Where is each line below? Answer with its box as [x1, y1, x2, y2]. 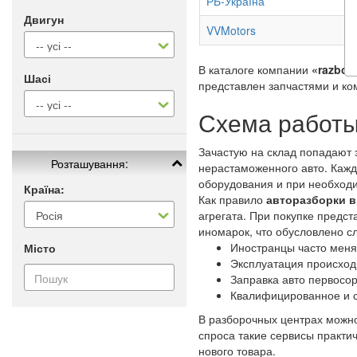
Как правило [198, 191, 266, 208]
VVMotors [206, 22, 256, 39]
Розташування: [51, 155, 129, 171]
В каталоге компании [198, 61, 312, 78]
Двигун [24, 11, 64, 27]
